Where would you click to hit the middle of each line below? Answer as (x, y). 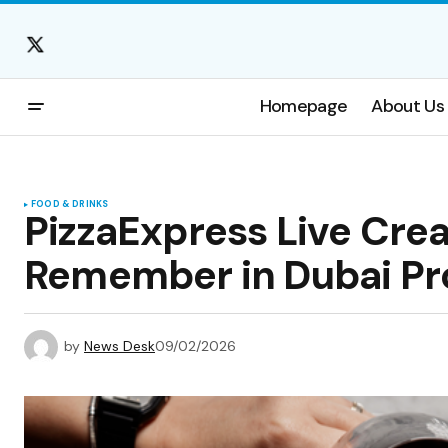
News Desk (119, 345)
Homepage (303, 106)
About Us (407, 106)
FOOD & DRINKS (70, 204)
